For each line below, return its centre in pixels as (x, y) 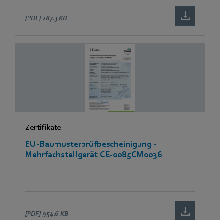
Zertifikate (43, 127)
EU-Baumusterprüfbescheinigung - (91, 144)
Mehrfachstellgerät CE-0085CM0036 (94, 154)
